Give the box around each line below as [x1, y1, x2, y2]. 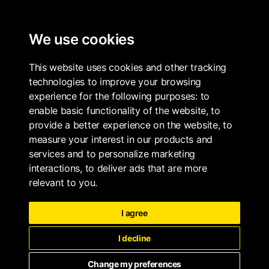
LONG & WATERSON [12, 55, 104, 65]
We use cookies [29, 31, 134, 48]
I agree [121, 208, 148, 218]
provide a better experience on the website [29, 119, 218, 131]
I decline [118, 233, 151, 243]
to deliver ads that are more [85, 162, 207, 174]
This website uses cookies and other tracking [29, 61, 226, 73]
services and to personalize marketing [29, 148, 196, 160]
